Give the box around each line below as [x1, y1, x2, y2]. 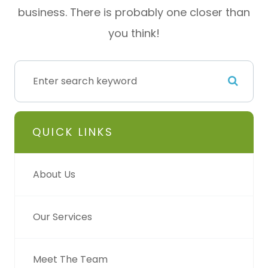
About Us [33, 167, 75, 181]
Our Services [33, 209, 92, 224]
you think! [108, 25, 160, 41]
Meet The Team [33, 252, 108, 266]
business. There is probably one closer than [18, 4, 250, 20]
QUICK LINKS [32, 124, 114, 139]
